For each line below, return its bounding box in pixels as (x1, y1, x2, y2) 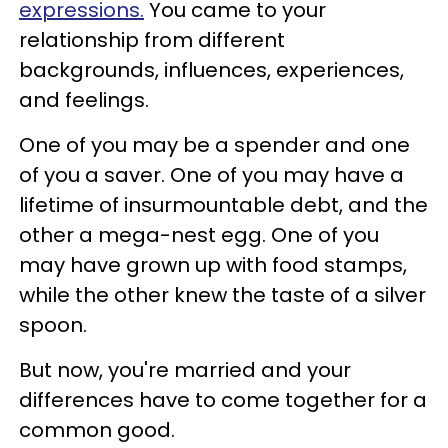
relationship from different (19, 25, 285, 54)
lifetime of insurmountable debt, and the (19, 190, 428, 219)
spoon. (19, 310, 87, 339)
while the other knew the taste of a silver (19, 280, 426, 309)
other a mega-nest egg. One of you (19, 220, 379, 249)
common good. (19, 415, 175, 444)
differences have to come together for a (19, 385, 427, 414)
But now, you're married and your (19, 355, 351, 384)
